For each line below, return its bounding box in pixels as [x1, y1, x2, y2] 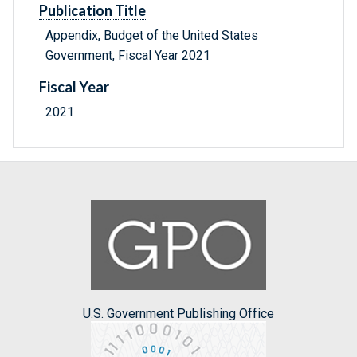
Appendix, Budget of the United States [45, 28, 258, 44]
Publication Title [39, 2, 146, 20]
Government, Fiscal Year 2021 [45, 48, 210, 64]
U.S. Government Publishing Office [83, 305, 274, 321]
